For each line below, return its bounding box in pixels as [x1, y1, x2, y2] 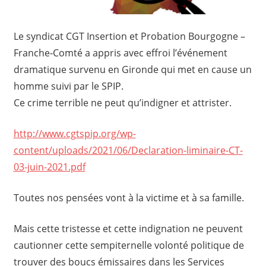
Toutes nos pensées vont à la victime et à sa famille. [13, 191, 244, 204]
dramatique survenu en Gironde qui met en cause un [13, 62, 252, 76]
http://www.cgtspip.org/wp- [13, 126, 136, 140]
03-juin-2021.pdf [13, 160, 85, 173]
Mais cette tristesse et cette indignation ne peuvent [13, 221, 243, 235]
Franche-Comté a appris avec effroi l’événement [13, 46, 227, 59]
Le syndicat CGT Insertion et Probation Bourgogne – [13, 29, 245, 43]
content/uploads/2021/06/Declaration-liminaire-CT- [13, 143, 243, 157]
